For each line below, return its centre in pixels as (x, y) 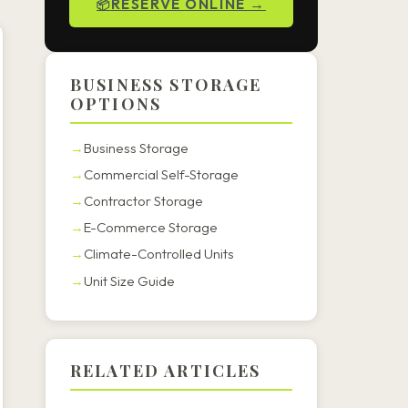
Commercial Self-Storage (161, 175)
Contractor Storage (143, 201)
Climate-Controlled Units (159, 254)
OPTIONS (116, 103)
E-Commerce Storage (151, 228)
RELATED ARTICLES (166, 370)
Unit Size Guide (129, 280)
